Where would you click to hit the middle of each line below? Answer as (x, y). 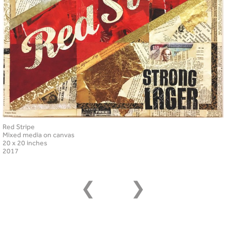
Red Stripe (19, 127)
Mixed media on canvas (39, 135)
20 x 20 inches (25, 143)
